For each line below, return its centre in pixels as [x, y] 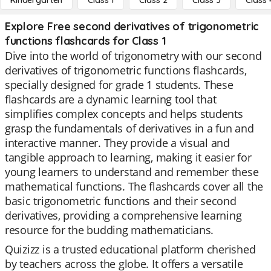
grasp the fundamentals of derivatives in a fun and [129, 128]
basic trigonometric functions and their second [121, 201]
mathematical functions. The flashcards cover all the [134, 186]
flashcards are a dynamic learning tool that [111, 99]
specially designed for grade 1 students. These [119, 85]
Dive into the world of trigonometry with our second [133, 56]
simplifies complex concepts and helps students [124, 114]
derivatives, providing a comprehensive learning [123, 215]
